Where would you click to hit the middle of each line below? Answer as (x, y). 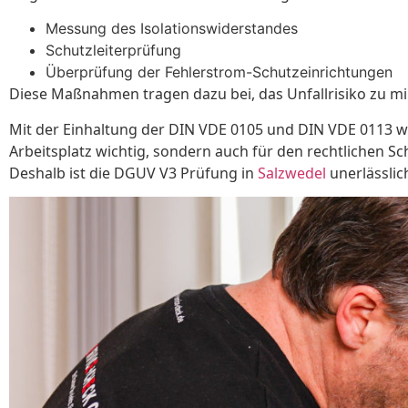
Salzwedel (292, 173)
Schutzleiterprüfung (113, 51)
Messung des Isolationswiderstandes (172, 29)
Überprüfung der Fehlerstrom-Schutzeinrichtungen (219, 72)
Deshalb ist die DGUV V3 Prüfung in (133, 173)
